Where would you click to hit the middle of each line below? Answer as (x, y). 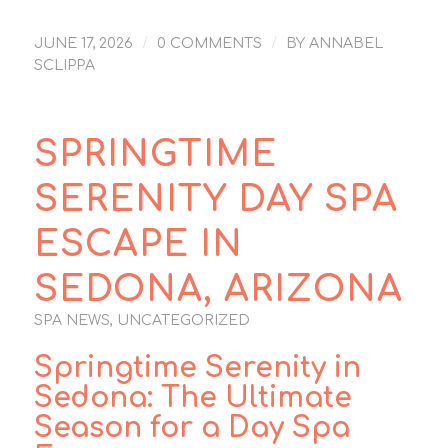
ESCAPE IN (138, 245)
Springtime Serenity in (197, 368)
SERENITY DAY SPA (215, 200)
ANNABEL (345, 43)
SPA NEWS (71, 321)
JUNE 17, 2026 (83, 43)
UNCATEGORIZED (183, 321)
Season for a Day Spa (191, 428)
